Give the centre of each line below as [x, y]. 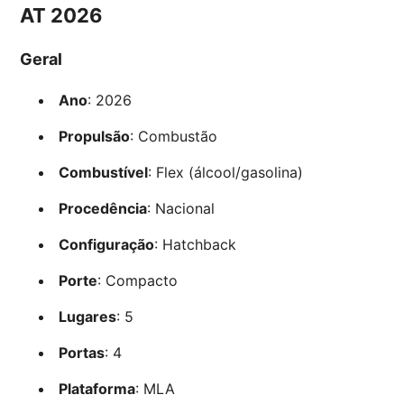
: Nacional [180, 209]
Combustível [103, 173]
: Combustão [173, 137]
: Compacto [137, 281]
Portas [81, 353]
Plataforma [96, 389]
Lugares [87, 317]
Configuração [106, 245]
